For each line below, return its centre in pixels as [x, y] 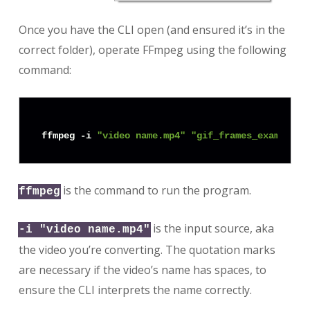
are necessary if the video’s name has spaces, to [142, 270]
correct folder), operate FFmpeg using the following [152, 50]
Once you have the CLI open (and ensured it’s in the [152, 30]
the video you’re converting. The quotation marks [147, 250]
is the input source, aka [212, 229]
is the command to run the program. [155, 191]
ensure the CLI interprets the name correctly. [135, 290]
